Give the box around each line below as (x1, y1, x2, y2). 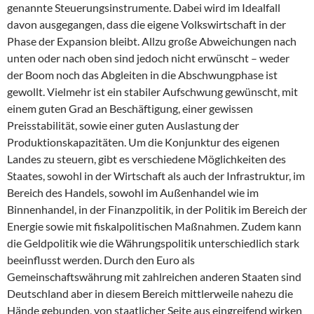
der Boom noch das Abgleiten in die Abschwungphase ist (7, 68, 278, 82)
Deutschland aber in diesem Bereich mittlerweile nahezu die (7, 287, 293, 301)
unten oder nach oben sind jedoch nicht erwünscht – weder (7, 51, 289, 65)
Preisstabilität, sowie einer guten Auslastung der (7, 118, 239, 132)
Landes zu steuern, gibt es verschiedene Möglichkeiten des (7, 152, 286, 166)
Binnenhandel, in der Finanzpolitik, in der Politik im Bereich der (7, 203, 307, 217)
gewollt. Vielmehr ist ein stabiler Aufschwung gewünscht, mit (7, 85, 298, 99)
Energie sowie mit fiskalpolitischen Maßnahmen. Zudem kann (7, 219, 301, 233)
